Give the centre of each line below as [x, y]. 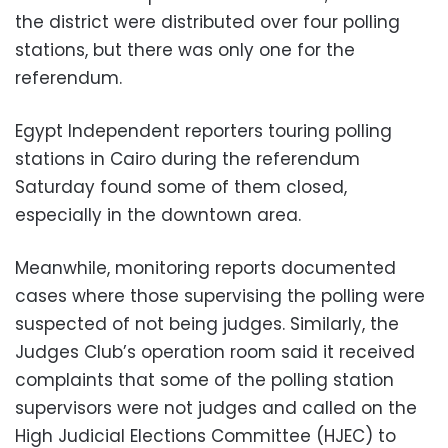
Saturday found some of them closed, [181, 187]
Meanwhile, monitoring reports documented [205, 268]
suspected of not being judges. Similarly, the [207, 324]
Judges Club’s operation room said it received [215, 352]
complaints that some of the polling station [204, 380]
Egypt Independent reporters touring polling [203, 131]
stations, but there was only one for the [185, 50]
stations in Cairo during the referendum [187, 159]
